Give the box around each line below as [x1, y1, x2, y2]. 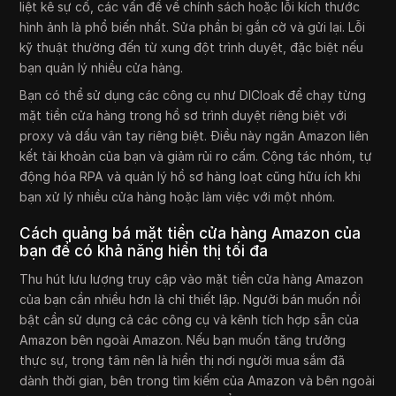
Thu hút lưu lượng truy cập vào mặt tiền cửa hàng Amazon [19, 270, 364, 286]
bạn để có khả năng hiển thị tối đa [19, 241, 269, 260]
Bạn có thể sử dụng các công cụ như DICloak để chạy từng [19, 87, 367, 103]
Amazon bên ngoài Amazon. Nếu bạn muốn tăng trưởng [19, 331, 346, 347]
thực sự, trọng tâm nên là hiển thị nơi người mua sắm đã [19, 352, 346, 368]
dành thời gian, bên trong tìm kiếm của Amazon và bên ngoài [19, 372, 376, 388]
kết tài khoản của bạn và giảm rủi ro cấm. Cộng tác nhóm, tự [19, 148, 373, 164]
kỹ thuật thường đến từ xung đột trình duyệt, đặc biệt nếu [19, 39, 364, 55]
